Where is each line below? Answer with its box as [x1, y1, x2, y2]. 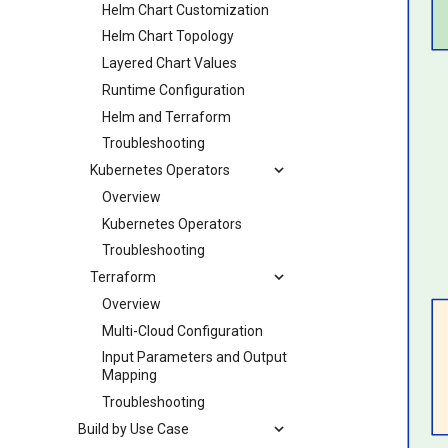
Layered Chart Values [102, 55, 237, 71]
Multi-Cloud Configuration [102, 322, 263, 339]
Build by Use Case [78, 420, 189, 437]
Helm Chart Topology [102, 28, 234, 45]
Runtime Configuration [102, 81, 245, 98]
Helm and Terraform [102, 108, 231, 125]
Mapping [102, 367, 157, 384]
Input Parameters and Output [102, 349, 287, 366]
